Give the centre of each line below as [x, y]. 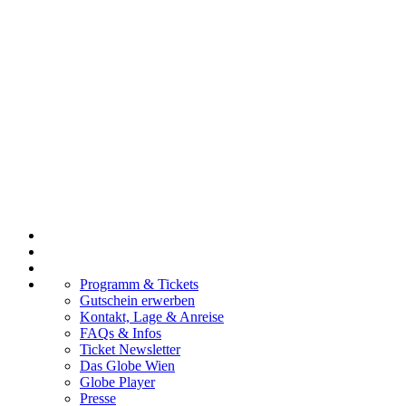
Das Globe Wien [127, 366]
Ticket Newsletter [130, 349]
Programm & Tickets [139, 284]
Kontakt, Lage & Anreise [152, 317]
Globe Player [117, 382]
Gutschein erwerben [137, 300]
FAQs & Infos [121, 333]
